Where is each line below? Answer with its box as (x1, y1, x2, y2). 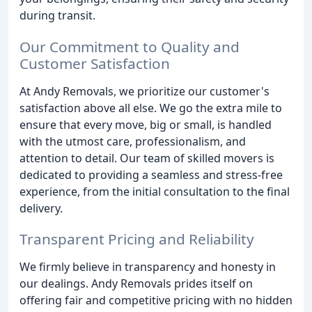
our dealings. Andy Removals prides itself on (19, 276, 253, 292)
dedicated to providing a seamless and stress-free (19, 166, 283, 182)
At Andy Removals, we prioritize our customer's (19, 83, 270, 99)
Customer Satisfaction (19, 53, 170, 73)
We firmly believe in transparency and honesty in (19, 259, 276, 275)
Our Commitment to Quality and (19, 36, 240, 56)
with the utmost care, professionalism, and (19, 133, 246, 149)
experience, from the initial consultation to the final (19, 183, 290, 199)
